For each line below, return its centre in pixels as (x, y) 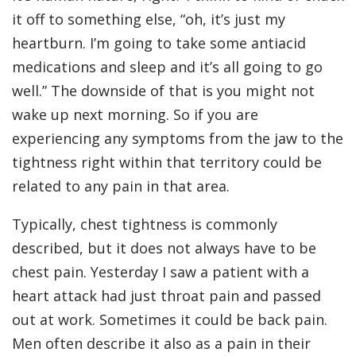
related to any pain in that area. (121, 186)
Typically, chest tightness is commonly (145, 224)
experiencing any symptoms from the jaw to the (178, 139)
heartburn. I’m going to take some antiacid (159, 43)
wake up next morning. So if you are (135, 115)
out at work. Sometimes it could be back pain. (170, 320)
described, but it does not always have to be (164, 248)
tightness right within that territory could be (167, 163)
